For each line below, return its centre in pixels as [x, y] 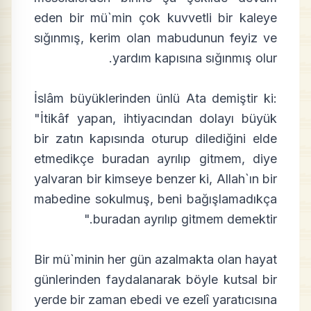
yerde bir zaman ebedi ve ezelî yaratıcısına [155, 300]
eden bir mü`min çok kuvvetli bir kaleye [155, 18]
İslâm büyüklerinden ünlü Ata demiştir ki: [155, 98]
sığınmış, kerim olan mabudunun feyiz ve [155, 38]
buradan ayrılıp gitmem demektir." [185, 219]
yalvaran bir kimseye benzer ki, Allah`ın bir [155, 179]
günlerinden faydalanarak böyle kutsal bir [155, 279]
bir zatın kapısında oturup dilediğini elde [155, 138]
